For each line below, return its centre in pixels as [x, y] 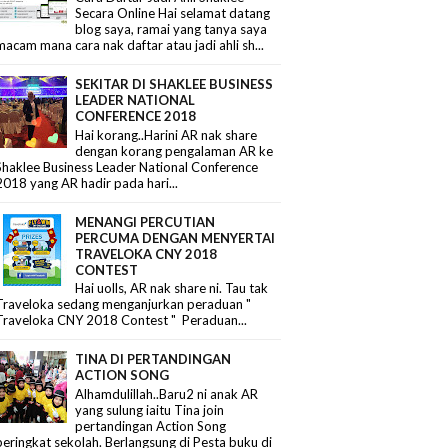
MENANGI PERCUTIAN [145, 221]
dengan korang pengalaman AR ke [174, 150]
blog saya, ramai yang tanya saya [171, 29]
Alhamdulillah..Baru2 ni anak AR [167, 393]
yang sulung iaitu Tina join [150, 409]
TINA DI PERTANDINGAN [153, 359]
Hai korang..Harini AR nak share [166, 134]
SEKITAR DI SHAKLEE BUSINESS [174, 84]
